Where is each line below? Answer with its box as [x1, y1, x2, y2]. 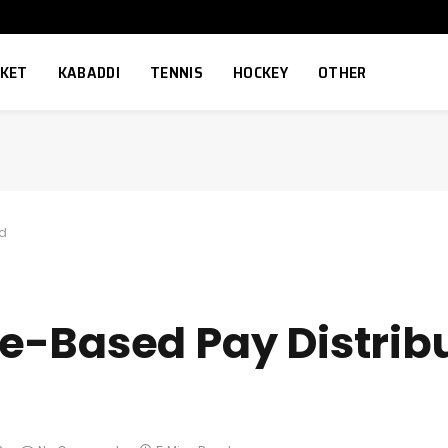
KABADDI [57, 59, 121, 85]
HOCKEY [232, 59, 288, 85]
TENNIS [150, 59, 203, 85]
